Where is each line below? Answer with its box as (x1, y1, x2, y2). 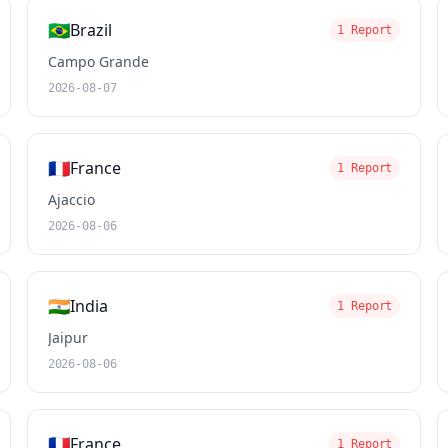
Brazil (69, 19, 112, 41)
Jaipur (47, 328, 88, 347)
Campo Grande (47, 52, 149, 71)
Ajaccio (47, 190, 95, 209)
